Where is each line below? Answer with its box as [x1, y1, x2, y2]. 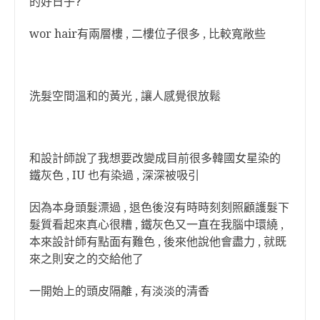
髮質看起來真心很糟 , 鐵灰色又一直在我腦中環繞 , [29, 218, 284, 231]
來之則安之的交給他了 [29, 252, 144, 266]
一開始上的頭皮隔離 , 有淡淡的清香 [29, 284, 209, 298]
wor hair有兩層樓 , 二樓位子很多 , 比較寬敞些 [29, 27, 266, 41]
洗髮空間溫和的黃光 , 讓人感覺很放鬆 [29, 89, 221, 103]
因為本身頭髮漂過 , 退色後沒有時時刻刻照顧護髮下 [29, 201, 289, 214]
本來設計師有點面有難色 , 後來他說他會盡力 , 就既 [29, 235, 286, 249]
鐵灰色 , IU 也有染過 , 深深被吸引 [29, 169, 202, 182]
